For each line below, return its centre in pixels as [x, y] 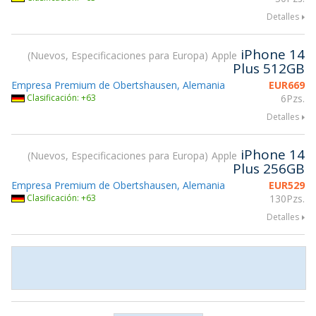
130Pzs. [287, 199]
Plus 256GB [269, 169]
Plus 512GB [269, 68]
